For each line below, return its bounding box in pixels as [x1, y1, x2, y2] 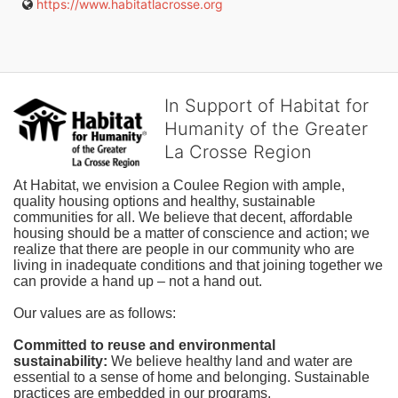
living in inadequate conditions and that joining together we [13, 257, 383, 273]
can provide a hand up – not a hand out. [13, 273, 266, 289]
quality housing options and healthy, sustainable [13, 193, 315, 209]
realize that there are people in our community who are [13, 241, 354, 257]
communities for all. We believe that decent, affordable [13, 209, 353, 225]
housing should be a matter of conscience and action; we [13, 225, 370, 241]
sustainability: [13, 353, 107, 369]
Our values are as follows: [13, 305, 176, 321]
